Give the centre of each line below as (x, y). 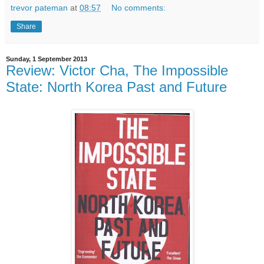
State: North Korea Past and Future (116, 87)
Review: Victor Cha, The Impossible (117, 71)
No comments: (139, 8)
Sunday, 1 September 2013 (47, 59)
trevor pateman (39, 8)
